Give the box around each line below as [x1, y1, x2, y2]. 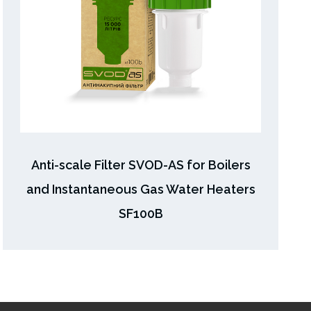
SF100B [118, 206, 163, 221]
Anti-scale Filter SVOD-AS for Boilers [31, 158, 251, 173]
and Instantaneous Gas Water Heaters [26, 182, 255, 197]
